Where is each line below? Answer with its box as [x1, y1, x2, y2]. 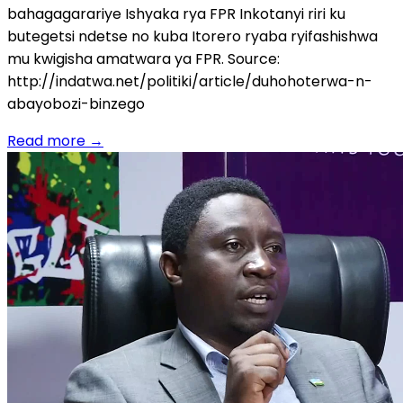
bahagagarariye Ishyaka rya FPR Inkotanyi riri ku [7, 4, 345, 25]
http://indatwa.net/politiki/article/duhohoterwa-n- [7, 71, 372, 93]
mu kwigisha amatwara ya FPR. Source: [7, 49, 280, 70]
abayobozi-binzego [7, 94, 145, 115]
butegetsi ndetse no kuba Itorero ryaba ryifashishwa [7, 26, 378, 48]
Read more [7, 130, 85, 152]
